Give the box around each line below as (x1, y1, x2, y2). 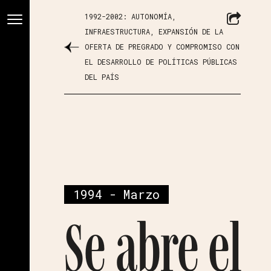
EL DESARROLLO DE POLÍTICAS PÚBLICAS (85, 57, 238, 67)
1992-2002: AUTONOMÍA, (85, 11, 177, 21)
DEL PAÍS (85, 72, 120, 82)
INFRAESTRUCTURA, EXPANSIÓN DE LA (85, 27, 224, 36)
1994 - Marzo (73, 186, 160, 202)
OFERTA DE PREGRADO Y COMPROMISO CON (85, 42, 240, 51)
